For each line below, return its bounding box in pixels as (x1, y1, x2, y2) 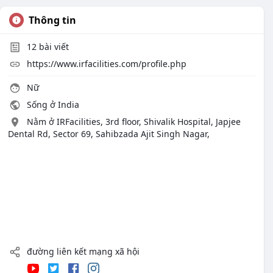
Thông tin (29, 13, 76, 27)
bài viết (37, 41, 69, 52)
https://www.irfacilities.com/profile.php (27, 58, 186, 69)
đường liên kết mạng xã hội (24, 246, 140, 257)
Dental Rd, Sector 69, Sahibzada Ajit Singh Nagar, (8, 128, 210, 140)
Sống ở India (24, 99, 79, 110)
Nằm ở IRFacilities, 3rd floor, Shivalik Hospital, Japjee (27, 116, 241, 127)
